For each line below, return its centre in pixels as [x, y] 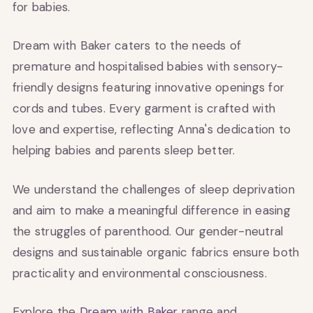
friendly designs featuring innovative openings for [148, 87]
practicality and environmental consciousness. [140, 273]
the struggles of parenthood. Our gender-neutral [148, 231]
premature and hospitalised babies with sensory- [148, 66]
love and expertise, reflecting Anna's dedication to [152, 129]
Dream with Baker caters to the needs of [127, 45]
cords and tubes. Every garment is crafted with [144, 108]
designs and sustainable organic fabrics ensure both [156, 252]
